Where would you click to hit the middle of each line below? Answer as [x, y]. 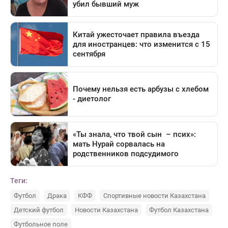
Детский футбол [39, 210]
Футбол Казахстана [179, 210]
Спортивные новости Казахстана [154, 196]
